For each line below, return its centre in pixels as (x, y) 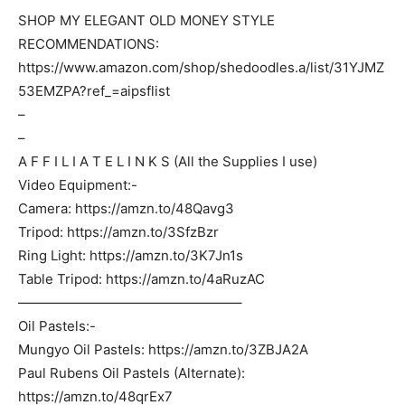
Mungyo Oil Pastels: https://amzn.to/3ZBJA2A (163, 349)
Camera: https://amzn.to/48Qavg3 (126, 208)
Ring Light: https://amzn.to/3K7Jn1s (131, 255)
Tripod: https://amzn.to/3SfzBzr (118, 232)
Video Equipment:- (78, 185)
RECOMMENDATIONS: (89, 44)
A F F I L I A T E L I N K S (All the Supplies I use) (168, 161)
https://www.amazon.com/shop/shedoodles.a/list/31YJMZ (201, 67)
